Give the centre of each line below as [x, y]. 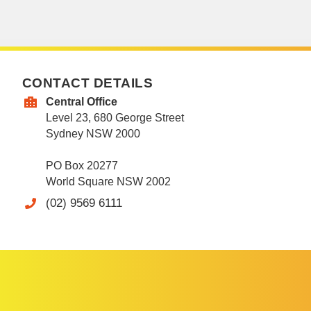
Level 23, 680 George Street [115, 118]
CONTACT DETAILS [88, 83]
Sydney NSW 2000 [93, 134]
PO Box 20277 [82, 166]
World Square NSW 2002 [108, 182]
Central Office [81, 102]
